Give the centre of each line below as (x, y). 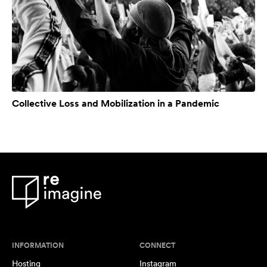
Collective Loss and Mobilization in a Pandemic (116, 103)
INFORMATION (38, 245)
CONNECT (157, 245)
